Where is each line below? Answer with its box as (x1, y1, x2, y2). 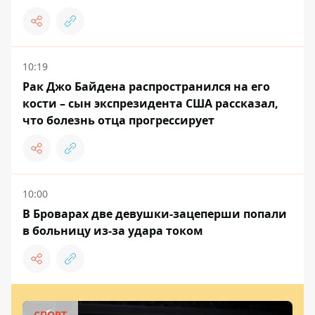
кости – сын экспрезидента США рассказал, (22, 96, 278, 112)
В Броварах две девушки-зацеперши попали (22, 206, 287, 222)
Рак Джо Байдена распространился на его (22, 79, 270, 95)
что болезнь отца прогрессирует (22, 112, 214, 129)
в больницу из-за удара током (22, 223, 203, 239)
